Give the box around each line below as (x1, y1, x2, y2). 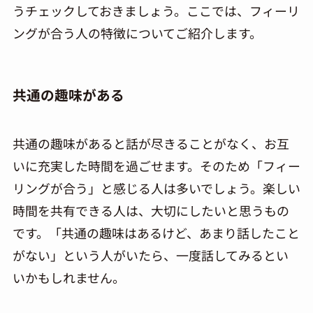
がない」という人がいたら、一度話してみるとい (12, 245, 289, 264)
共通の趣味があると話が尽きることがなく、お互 (12, 133, 289, 152)
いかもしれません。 (12, 268, 125, 286)
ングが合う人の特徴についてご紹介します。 (12, 24, 262, 43)
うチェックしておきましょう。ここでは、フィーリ (12, 1, 300, 20)
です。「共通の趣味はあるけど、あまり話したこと (12, 223, 300, 242)
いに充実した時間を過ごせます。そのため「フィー (12, 156, 300, 175)
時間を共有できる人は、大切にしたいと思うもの (12, 201, 289, 219)
